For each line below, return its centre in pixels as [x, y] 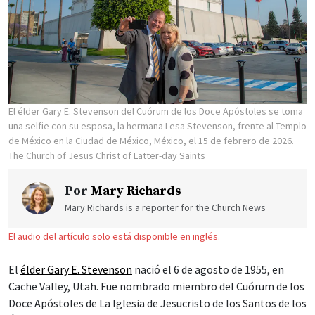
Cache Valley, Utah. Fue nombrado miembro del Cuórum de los [156, 287]
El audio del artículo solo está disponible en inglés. [114, 237]
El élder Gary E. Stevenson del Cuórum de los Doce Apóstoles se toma [156, 111]
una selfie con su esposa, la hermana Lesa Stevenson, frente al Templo [157, 126]
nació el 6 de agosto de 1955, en [208, 270]
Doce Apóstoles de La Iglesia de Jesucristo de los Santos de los [157, 303]
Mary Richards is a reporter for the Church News [165, 208]
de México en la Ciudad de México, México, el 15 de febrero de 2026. [152, 141]
